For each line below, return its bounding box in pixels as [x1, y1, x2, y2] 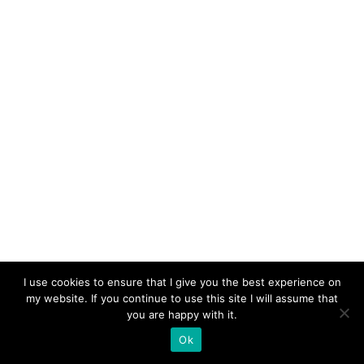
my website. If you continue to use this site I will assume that [26, 292, 338, 305]
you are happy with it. [127, 308, 237, 321]
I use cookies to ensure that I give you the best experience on [23, 275, 341, 288]
